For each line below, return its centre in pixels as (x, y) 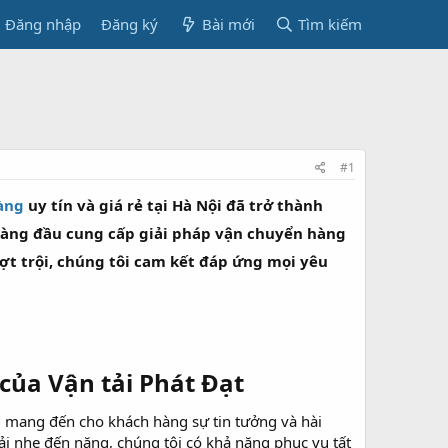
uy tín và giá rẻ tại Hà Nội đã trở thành (173, 205)
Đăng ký (130, 24)
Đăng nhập (43, 24)
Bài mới (228, 24)
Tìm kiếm (330, 24)
